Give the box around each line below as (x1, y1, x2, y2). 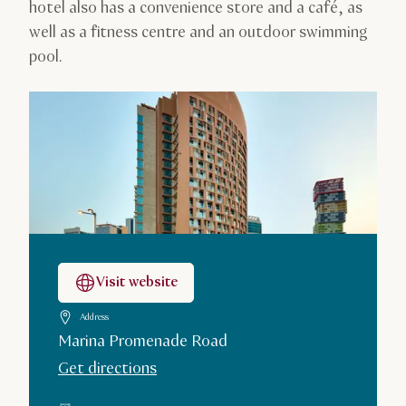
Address (80, 311, 109, 324)
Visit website (96, 273, 178, 293)
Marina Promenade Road (58, 331, 227, 353)
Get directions (58, 358, 157, 381)
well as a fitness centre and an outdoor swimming (29, 22, 368, 44)
